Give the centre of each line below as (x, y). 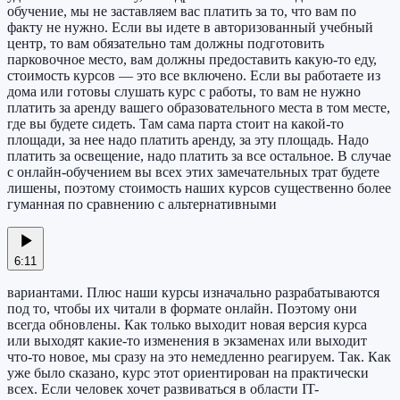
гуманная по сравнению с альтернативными (142, 204)
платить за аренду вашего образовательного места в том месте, (199, 108)
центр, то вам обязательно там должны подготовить (166, 44)
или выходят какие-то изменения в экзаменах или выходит (187, 341)
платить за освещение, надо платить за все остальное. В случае (199, 156)
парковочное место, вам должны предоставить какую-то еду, (192, 60)
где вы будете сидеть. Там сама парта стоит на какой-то (175, 124)
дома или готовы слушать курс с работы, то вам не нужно (184, 92)
